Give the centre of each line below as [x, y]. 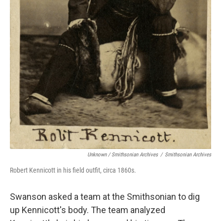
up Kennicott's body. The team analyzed [88, 210]
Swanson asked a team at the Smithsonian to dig [105, 196]
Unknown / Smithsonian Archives [123, 154]
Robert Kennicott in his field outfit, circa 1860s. [73, 170]
